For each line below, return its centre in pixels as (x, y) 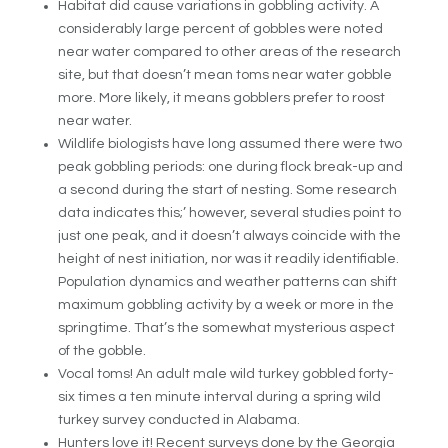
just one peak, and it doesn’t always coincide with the (230, 236)
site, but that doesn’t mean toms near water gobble (225, 75)
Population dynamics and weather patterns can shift (228, 282)
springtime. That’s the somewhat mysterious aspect (227, 328)
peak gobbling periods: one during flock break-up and (231, 167)
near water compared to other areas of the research (230, 52)
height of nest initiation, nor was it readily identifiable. (229, 259)
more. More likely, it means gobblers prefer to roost (222, 98)
